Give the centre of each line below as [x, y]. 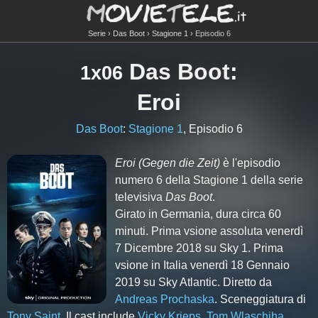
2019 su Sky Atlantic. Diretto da [194, 282]
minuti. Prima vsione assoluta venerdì [209, 231]
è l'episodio [251, 163]
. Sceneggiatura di [261, 299]
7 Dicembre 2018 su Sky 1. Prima [199, 248]
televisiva [141, 197]
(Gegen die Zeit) [180, 163]
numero [136, 180]
